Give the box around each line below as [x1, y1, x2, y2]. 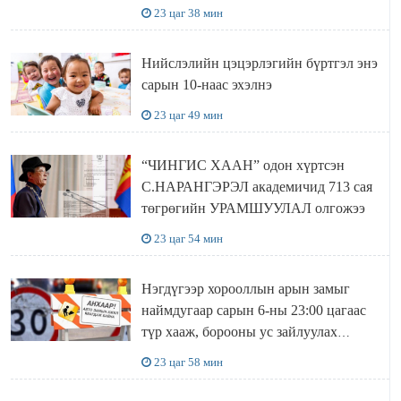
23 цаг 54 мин [153, 232, 223, 246]
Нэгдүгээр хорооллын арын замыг [141, 281, 350, 297]
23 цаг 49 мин [153, 108, 223, 123]
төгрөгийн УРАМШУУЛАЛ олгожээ [141, 200, 365, 217]
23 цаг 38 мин [153, 6, 223, 21]
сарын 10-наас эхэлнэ [141, 77, 272, 93]
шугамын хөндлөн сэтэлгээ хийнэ [141, 346, 350, 362]
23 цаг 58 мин [153, 355, 223, 370]
